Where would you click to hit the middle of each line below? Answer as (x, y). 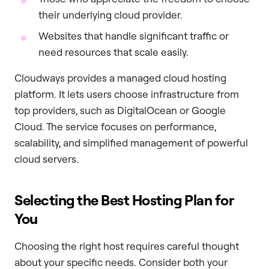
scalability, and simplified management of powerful (131, 142)
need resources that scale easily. (113, 52)
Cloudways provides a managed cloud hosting (120, 77)
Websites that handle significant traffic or (134, 35)
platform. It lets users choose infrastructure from (127, 94)
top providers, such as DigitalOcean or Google (120, 110)
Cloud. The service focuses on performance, (115, 126)
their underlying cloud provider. (110, 14)
